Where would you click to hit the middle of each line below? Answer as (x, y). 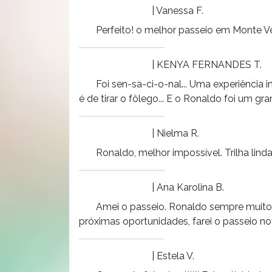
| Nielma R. (174, 133)
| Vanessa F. (176, 10)
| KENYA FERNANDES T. (206, 64)
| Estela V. (172, 256)
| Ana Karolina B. (187, 187)
